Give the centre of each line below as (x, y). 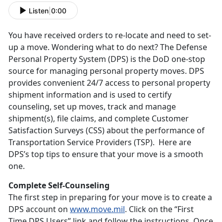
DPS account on (39, 209)
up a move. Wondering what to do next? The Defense (108, 47)
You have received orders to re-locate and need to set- (110, 35)
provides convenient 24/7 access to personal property (109, 83)
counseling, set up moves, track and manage (92, 107)
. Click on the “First (159, 209)
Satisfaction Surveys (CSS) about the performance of (107, 131)
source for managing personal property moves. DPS (106, 71)
